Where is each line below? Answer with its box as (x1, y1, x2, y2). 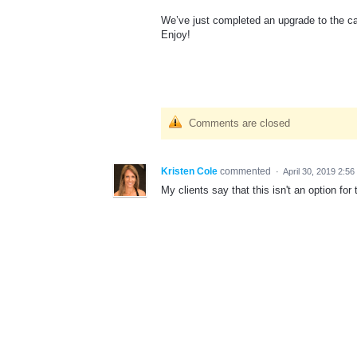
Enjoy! (161, 29, 190, 41)
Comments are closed (189, 117, 290, 130)
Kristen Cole (161, 166, 218, 178)
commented (220, 166, 273, 178)
